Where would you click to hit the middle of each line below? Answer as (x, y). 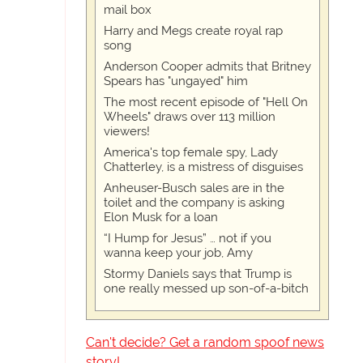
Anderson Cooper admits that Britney (207, 67)
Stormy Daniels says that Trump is (198, 274)
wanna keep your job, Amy (178, 253)
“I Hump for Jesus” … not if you (188, 239)
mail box (128, 10)
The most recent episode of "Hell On (206, 102)
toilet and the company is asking (194, 203)
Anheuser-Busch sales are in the (194, 188)
